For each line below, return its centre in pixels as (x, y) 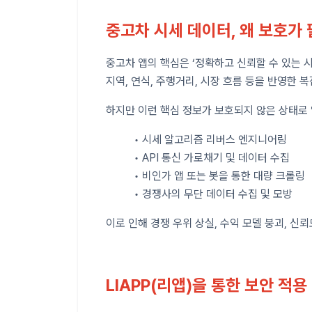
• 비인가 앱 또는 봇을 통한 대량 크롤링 (219, 175)
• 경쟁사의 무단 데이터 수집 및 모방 (213, 194)
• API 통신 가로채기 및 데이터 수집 (212, 157)
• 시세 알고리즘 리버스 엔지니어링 (210, 139)
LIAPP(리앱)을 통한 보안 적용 (206, 285)
